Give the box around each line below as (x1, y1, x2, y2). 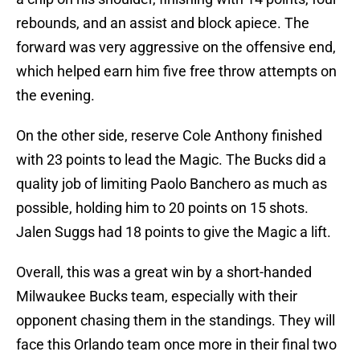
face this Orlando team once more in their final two (16, 336, 337, 354)
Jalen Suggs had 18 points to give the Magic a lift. (16, 223, 331, 241)
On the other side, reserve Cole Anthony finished (16, 127, 322, 145)
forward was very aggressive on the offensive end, (16, 39, 336, 56)
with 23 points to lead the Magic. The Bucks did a (16, 151, 326, 169)
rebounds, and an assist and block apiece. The (16, 14, 309, 32)
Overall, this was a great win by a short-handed (16, 264, 312, 281)
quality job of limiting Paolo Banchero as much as (16, 175, 327, 193)
